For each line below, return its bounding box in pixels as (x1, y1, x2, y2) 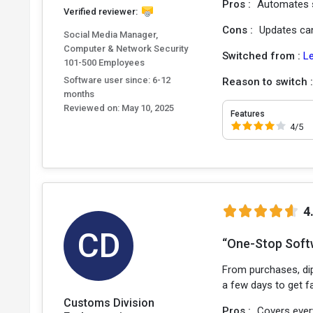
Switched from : (222, 49, 304, 62)
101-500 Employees (64, 57, 145, 68)
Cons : (222, 23, 256, 36)
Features (231, 108, 265, 119)
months (64, 88, 94, 99)
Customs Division (64, 296, 154, 310)
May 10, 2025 (119, 102, 174, 113)
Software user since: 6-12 (64, 74, 170, 85)
